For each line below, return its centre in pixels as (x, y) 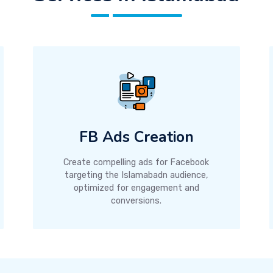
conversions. (136, 201)
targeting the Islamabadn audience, (136, 175)
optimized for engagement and (136, 188)
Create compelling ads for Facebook (136, 162)
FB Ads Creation (136, 137)
